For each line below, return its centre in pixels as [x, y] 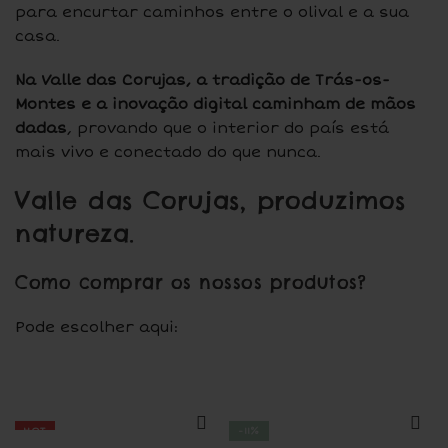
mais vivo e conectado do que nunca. [168, 152]
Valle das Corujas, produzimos [210, 200]
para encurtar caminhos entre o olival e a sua [212, 12]
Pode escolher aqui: [96, 327]
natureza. [75, 233]
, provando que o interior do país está [228, 128]
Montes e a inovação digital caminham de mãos [215, 104]
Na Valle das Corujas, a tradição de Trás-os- [202, 80]
